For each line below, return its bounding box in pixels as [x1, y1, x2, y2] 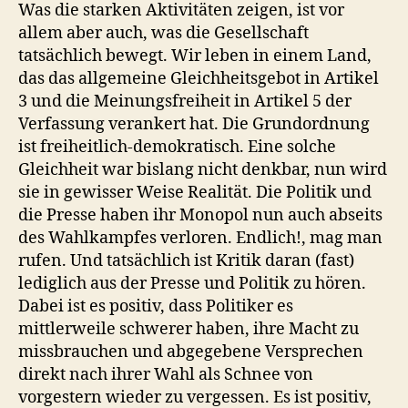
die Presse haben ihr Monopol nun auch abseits [18, 204, 382, 226]
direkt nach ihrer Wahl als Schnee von [18, 363, 313, 385]
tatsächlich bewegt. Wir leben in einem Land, [18, 45, 372, 66]
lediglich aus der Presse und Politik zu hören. [18, 272, 366, 294]
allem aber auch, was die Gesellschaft [18, 22, 309, 44]
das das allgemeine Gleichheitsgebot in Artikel [18, 67, 379, 89]
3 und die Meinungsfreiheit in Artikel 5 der [18, 90, 352, 112]
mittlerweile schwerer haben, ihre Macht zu [18, 318, 359, 340]
